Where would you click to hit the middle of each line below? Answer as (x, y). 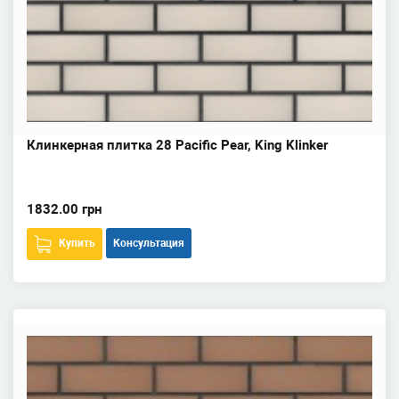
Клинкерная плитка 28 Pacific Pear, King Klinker (177, 145)
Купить (77, 243)
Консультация (149, 243)
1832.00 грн (65, 209)
